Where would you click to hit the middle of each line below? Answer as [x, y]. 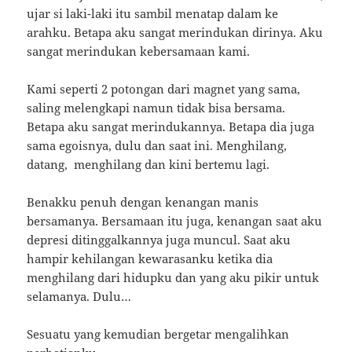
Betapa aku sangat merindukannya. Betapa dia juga [171, 127]
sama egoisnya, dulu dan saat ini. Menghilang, [157, 146]
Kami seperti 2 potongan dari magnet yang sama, [164, 89]
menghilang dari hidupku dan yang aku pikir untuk [173, 278]
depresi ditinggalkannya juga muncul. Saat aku [159, 240]
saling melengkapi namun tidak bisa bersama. [156, 108]
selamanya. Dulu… [79, 297]
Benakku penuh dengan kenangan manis [143, 202]
